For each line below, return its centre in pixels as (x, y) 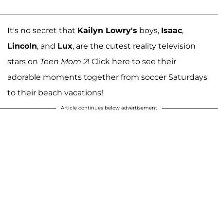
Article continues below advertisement (109, 108)
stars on (24, 61)
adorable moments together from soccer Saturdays (107, 77)
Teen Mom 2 (64, 61)
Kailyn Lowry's (107, 30)
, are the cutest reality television (134, 46)
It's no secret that (42, 30)
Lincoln (22, 46)
